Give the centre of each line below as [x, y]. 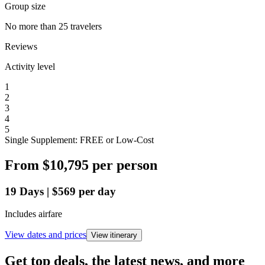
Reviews [21, 46]
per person [125, 165]
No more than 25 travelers [53, 26]
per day [97, 191]
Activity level [30, 66]
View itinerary [114, 235]
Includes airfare [33, 214]
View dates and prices [46, 235]
